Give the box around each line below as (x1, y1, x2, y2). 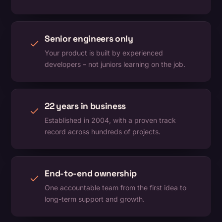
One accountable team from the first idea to (45, 183, 187, 192)
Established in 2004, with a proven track (45, 116, 176, 125)
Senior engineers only (45, 33, 133, 45)
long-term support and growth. (45, 195, 145, 204)
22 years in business (45, 101, 126, 112)
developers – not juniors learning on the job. (45, 60, 186, 69)
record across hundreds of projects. (45, 127, 161, 136)
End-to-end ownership (45, 168, 137, 179)
